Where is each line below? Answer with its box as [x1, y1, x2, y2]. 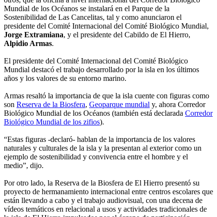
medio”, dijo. [4, 161, 44, 170]
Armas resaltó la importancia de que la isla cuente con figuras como [4, 92, 209, 100]
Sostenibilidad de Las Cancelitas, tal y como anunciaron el [4, 13, 182, 22]
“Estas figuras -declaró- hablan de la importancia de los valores [4, 135, 195, 144]
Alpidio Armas [4, 39, 52, 48]
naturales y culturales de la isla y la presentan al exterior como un [4, 144, 201, 153]
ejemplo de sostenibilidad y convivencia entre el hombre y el [4, 153, 188, 161]
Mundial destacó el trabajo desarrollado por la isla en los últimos [4, 65, 199, 74]
